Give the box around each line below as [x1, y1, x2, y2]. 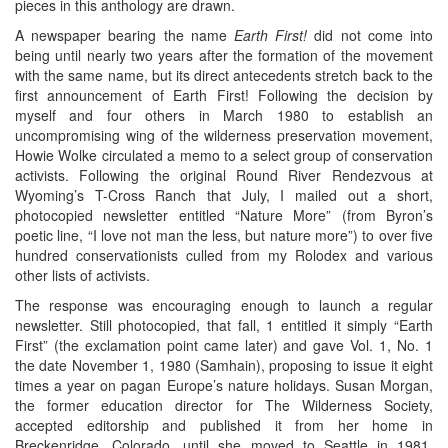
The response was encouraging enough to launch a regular [15, 295, 433, 316]
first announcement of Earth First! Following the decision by [15, 85, 433, 106]
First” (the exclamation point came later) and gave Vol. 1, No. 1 [15, 335, 433, 356]
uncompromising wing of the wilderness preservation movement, [15, 125, 433, 146]
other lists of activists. [15, 265, 150, 286]
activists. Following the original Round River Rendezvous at [15, 165, 433, 186]
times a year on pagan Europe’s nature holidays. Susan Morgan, [15, 375, 433, 396]
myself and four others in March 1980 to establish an [15, 105, 433, 126]
